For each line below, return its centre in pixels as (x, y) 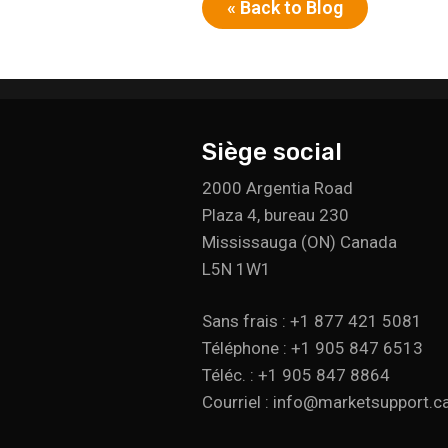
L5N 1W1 (236, 268)
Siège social (272, 151)
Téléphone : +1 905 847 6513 (312, 347)
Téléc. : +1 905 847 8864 (296, 374)
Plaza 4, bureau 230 (275, 214)
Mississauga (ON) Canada (299, 241)
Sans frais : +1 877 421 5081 (312, 320)
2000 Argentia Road (277, 187)
